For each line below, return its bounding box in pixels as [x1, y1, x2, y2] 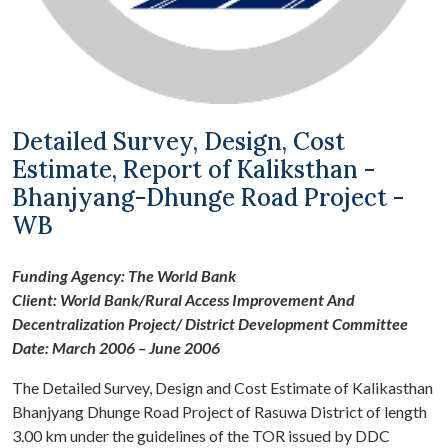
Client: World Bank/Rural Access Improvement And [12, 290, 355, 309]
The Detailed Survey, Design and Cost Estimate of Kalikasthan [12, 378, 433, 397]
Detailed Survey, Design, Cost [12, 126, 345, 157]
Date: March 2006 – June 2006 [12, 338, 220, 357]
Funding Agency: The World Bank [12, 266, 236, 285]
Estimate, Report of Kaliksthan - [12, 154, 375, 185]
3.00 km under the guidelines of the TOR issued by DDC [12, 426, 390, 445]
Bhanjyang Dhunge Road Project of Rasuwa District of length [12, 402, 427, 421]
